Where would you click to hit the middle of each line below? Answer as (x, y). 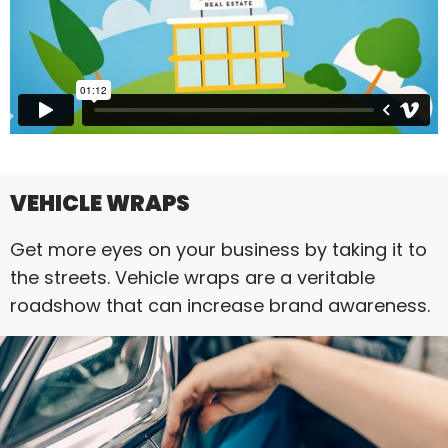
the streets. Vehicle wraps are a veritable (192, 278)
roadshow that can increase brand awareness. (220, 306)
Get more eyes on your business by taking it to (218, 250)
